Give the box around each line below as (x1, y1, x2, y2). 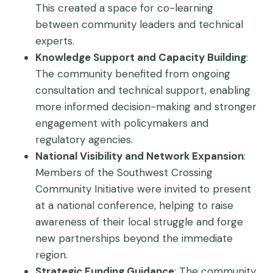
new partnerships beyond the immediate (35, 232, 233, 245)
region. (35, 248, 68, 261)
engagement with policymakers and (35, 116, 208, 130)
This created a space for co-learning (35, 1, 213, 15)
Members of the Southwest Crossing (35, 166, 213, 179)
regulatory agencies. (35, 133, 133, 146)
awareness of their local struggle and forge (35, 215, 243, 229)
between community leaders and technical (35, 18, 243, 31)
